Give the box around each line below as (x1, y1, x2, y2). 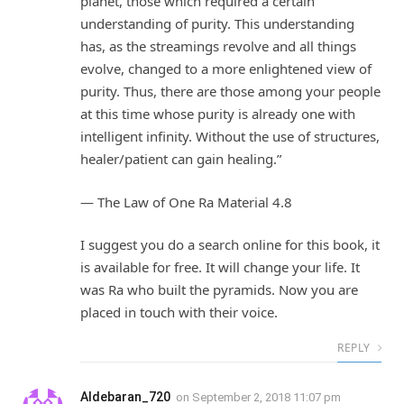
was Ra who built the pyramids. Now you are (80, 280, 358, 299)
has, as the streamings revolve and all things (80, 37, 356, 56)
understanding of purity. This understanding (80, 14, 354, 33)
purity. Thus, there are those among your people (80, 82, 381, 101)
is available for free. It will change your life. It (80, 258, 360, 277)
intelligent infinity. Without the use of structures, (80, 127, 380, 146)
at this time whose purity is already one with (80, 105, 355, 124)
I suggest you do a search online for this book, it (80, 235, 380, 254)
